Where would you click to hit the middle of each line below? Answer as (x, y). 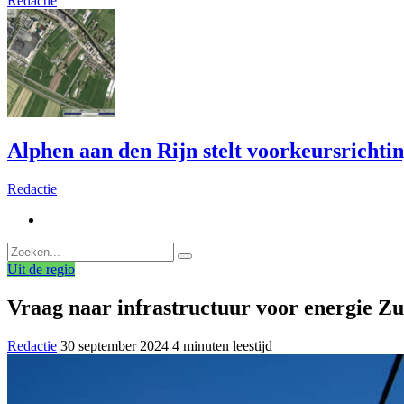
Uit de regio (41, 270)
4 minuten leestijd (222, 346)
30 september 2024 (115, 346)
